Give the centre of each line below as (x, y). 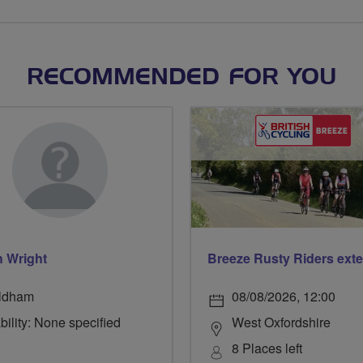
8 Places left (267, 348)
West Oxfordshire (281, 322)
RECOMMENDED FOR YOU (181, 78)
